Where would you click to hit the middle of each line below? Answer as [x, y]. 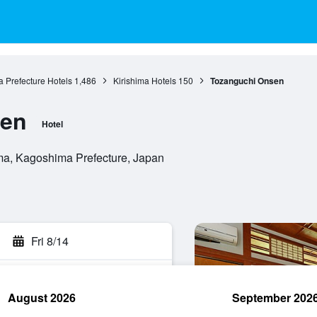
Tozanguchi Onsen [247, 81]
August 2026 [42, 298]
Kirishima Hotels [144, 80]
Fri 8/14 [50, 241]
